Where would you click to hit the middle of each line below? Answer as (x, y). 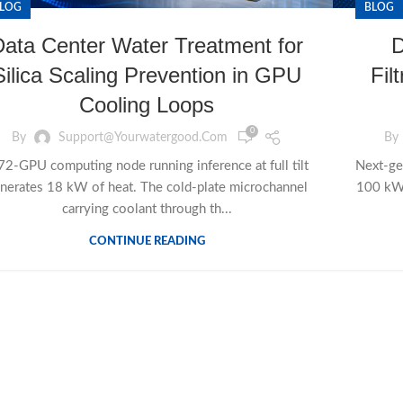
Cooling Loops (147, 105)
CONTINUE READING (147, 242)
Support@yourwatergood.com (143, 137)
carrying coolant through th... (147, 210)
